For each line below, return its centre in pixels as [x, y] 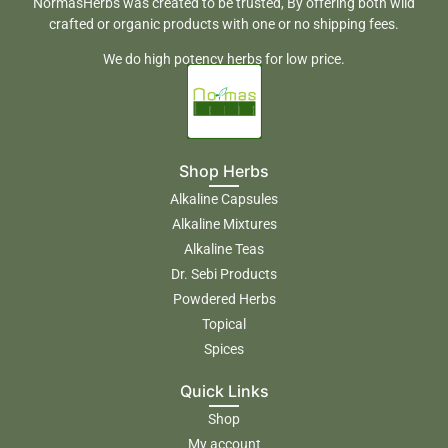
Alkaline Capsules [224, 199]
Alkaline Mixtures [224, 224]
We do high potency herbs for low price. [224, 59]
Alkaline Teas [224, 249]
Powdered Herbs [224, 299]
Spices [224, 349]
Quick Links [224, 391]
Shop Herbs [224, 171]
